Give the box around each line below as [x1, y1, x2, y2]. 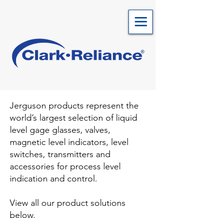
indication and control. [10, 173, 97, 184]
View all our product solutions [10, 198, 126, 208]
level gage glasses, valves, [10, 125, 110, 135]
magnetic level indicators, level [10, 137, 128, 147]
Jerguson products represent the [10, 100, 139, 111]
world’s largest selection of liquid [10, 112, 137, 123]
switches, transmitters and [10, 149, 110, 160]
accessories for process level [10, 161, 121, 172]
